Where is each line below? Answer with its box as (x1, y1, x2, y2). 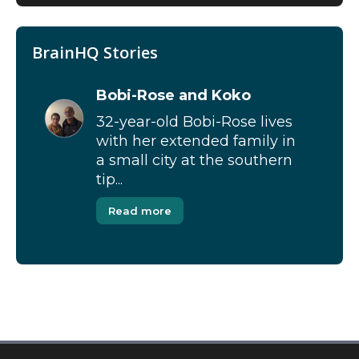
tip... (96, 171, 123, 188)
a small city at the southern (96, 151, 292, 169)
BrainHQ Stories (32, 42, 158, 63)
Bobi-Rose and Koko (96, 87, 251, 104)
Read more (108, 204, 171, 217)
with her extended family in (96, 132, 296, 150)
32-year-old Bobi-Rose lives (96, 113, 292, 131)
